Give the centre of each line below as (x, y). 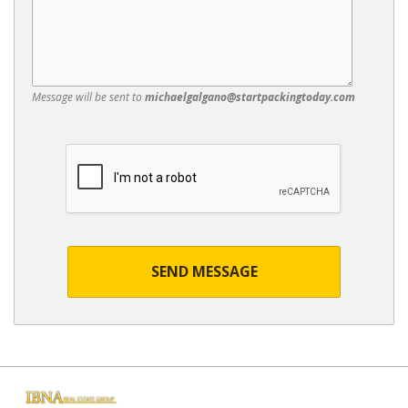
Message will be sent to (88, 97)
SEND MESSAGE (204, 271)
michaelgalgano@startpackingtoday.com (250, 97)
